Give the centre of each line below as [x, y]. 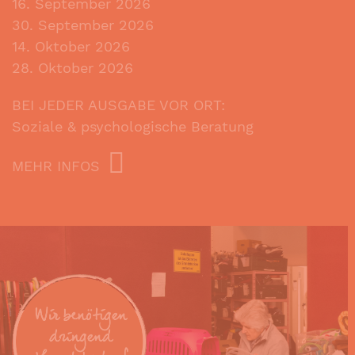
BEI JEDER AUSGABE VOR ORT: [118, 105]
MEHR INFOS [56, 166]
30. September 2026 [83, 25]
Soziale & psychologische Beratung [133, 126]
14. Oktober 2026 [71, 46]
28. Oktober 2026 [73, 68]
